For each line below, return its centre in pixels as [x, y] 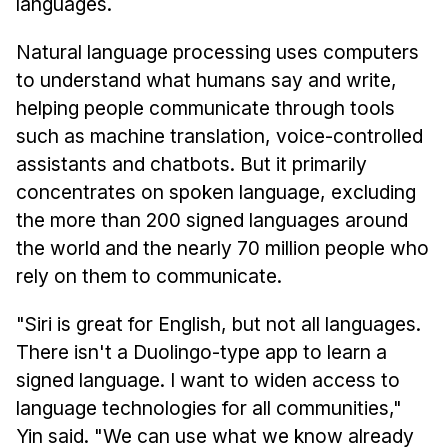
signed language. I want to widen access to [207, 379]
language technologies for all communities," [208, 407]
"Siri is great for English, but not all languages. [218, 323]
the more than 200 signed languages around [211, 219]
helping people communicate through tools [205, 107]
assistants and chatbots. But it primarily [191, 163]
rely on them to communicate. [148, 275]
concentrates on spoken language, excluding [215, 191]
